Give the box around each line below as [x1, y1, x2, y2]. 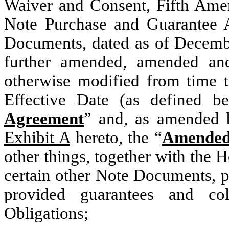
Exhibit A [4, 128, 70, 147]
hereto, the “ [70, 128, 162, 147]
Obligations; [4, 204, 88, 222]
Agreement [4, 109, 84, 128]
